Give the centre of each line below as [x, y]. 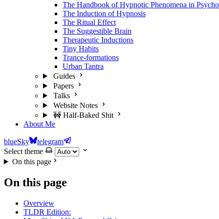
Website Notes [75, 105]
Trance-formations [91, 57]
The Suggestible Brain [97, 31]
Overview [39, 203]
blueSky [17, 142]
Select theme [23, 151]
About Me [39, 124]
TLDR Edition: [47, 212]
